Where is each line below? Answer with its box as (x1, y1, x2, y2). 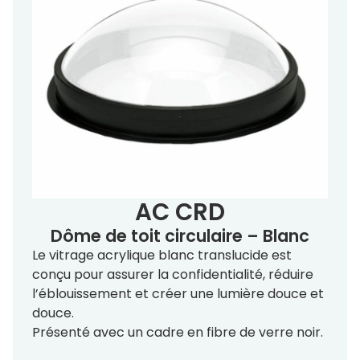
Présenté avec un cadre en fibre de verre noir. (32, 323, 323, 342)
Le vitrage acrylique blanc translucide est (32, 246, 292, 265)
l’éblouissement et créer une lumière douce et (32, 284, 324, 304)
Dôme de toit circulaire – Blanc (51, 224, 309, 248)
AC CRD (135, 195, 225, 229)
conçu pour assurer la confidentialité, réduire (32, 265, 313, 284)
